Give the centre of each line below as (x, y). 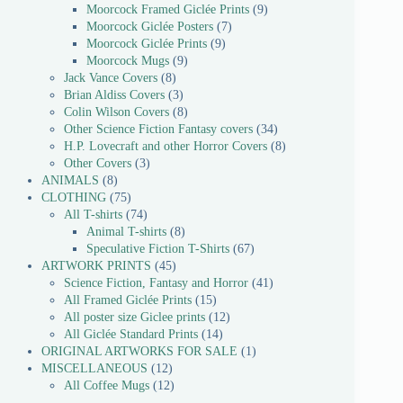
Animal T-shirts (126, 232)
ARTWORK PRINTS (96, 266)
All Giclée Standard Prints (131, 334)
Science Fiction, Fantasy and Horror (156, 283)
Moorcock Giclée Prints (147, 44)
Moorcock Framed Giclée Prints (168, 9)
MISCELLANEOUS (94, 368)
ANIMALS (70, 180)
